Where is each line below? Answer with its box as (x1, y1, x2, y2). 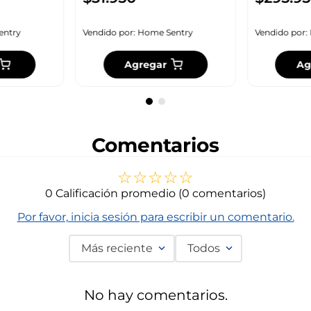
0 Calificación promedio (45, 186, 176, 200)
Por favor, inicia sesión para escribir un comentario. (17, 210, 294, 224)
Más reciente (81, 241, 153, 255)
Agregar (124, 58, 167, 71)
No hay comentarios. (83, 286, 228, 303)
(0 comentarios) (178, 186, 266, 200)
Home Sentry (137, 26, 194, 37)
